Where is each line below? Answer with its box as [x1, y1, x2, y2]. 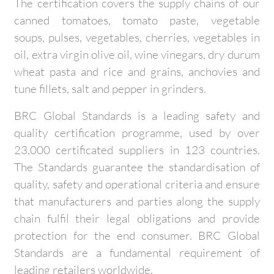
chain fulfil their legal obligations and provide [14, 211, 260, 226]
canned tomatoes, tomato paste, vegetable [14, 13, 260, 28]
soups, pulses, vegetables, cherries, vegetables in [14, 30, 260, 45]
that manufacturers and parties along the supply [14, 194, 260, 209]
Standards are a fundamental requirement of [14, 245, 260, 260]
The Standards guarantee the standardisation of [14, 160, 260, 174]
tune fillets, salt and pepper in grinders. [14, 81, 207, 96]
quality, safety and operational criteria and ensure [14, 177, 260, 191]
